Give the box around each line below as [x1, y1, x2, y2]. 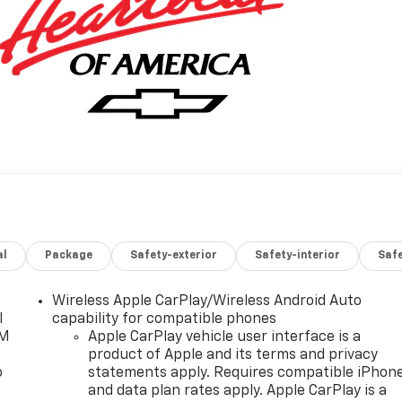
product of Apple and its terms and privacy [88, 347, 379, 363]
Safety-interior [255, 249, 341, 261]
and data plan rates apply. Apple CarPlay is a [88, 383, 388, 398]
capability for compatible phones [52, 311, 277, 327]
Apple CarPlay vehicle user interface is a [88, 329, 362, 345]
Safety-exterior [130, 249, 218, 261]
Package [45, 249, 93, 261]
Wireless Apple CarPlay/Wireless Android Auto [52, 293, 363, 309]
